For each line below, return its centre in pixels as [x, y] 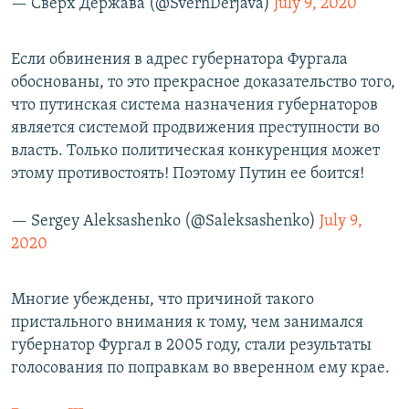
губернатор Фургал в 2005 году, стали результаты [191, 346]
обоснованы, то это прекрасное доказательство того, [203, 83]
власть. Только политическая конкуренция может [195, 152]
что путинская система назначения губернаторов [194, 106]
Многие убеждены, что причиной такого [163, 300]
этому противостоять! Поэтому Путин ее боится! [188, 174]
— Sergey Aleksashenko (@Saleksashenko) [165, 222]
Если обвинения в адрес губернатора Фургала [179, 60]
